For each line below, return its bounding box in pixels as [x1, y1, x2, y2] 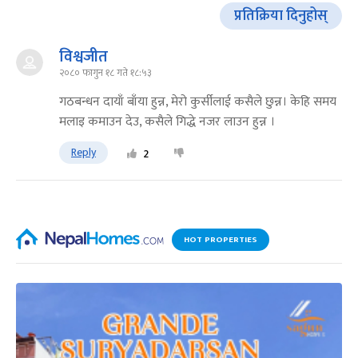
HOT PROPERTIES [184, 233, 258, 248]
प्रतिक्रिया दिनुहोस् [234, 3, 328, 28]
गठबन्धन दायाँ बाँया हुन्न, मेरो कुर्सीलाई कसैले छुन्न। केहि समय [59, 91, 336, 113]
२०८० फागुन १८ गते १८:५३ [59, 65, 152, 82]
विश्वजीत [59, 43, 108, 71]
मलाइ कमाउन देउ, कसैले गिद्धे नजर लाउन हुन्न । [59, 111, 275, 133]
